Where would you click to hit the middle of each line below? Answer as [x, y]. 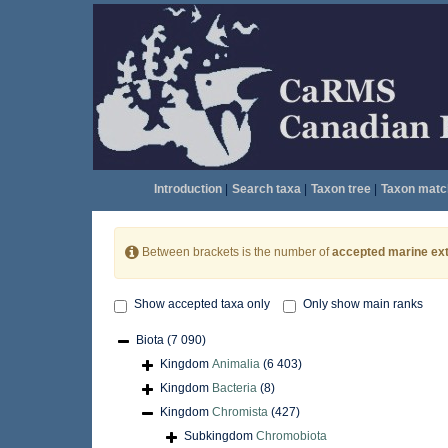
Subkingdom [220, 436]
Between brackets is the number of [235, 252]
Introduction [187, 189]
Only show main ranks [363, 304]
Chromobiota [291, 436]
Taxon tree [340, 189]
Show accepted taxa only [202, 304]
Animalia [236, 364]
